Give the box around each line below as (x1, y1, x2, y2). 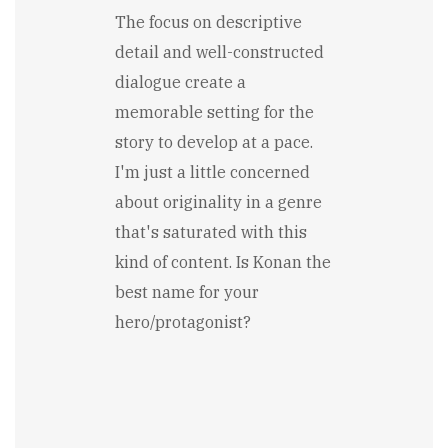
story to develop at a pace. (115, 131, 313, 152)
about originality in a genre (115, 191, 322, 212)
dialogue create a (115, 71, 246, 92)
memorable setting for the (115, 101, 314, 122)
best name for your (115, 281, 259, 302)
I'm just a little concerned (115, 161, 310, 182)
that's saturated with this (115, 221, 307, 242)
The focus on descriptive (115, 11, 302, 32)
